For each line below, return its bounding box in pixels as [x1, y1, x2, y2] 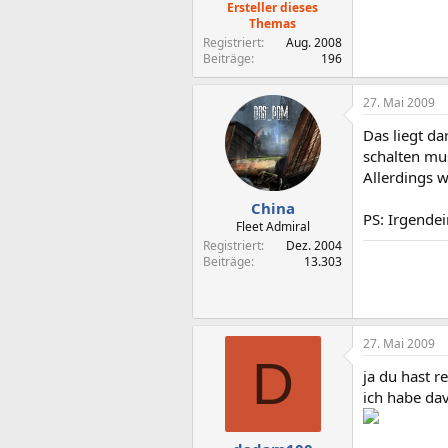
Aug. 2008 [286, 33, 342, 51]
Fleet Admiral [235, 218, 310, 235]
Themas [249, 14, 296, 32]
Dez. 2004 [286, 237, 342, 254]
